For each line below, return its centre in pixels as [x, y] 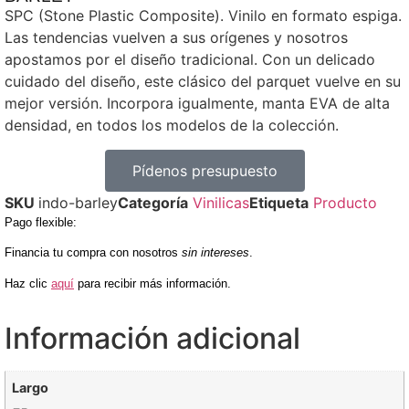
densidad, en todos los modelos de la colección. [172, 126]
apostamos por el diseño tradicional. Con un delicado [190, 60]
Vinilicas [221, 202]
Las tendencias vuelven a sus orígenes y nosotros [176, 38]
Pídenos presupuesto [204, 170]
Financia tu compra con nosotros [93, 253]
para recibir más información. [154, 283]
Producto [345, 202]
